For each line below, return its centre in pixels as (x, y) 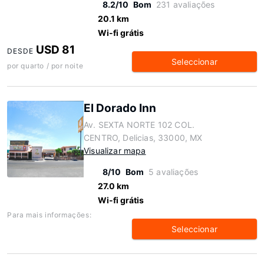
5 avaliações (174, 172)
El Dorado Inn (120, 108)
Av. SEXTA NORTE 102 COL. (139, 125)
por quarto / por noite (45, 66)
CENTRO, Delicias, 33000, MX (143, 138)
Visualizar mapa (115, 151)
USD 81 (56, 50)
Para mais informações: (49, 215)
